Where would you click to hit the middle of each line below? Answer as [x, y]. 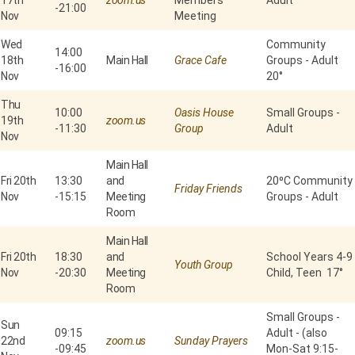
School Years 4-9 [309, 257]
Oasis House [204, 113]
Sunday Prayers [211, 341]
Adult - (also [297, 333]
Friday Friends [208, 189]
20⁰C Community [309, 181]
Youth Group [204, 265]
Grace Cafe [200, 61]
